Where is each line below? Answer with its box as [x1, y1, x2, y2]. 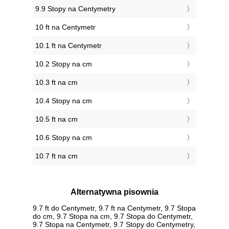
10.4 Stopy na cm [35, 97, 92, 105]
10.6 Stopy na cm [35, 133, 92, 142]
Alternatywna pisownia [71, 188, 158, 197]
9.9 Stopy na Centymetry [35, 5, 116, 13]
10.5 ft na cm [35, 115, 78, 124]
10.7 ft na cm [35, 152, 78, 161]
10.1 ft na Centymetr [35, 41, 102, 50]
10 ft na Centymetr [35, 23, 96, 32]
